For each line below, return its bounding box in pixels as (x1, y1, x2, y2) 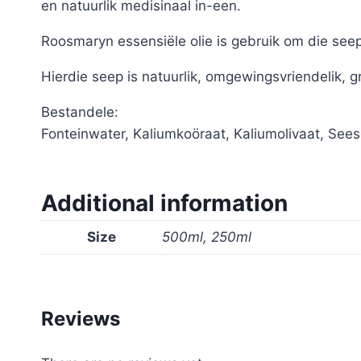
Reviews (41, 306, 120, 330)
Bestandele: (41, 104, 118, 121)
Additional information (41, 189, 288, 218)
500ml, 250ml (162, 229, 251, 246)
